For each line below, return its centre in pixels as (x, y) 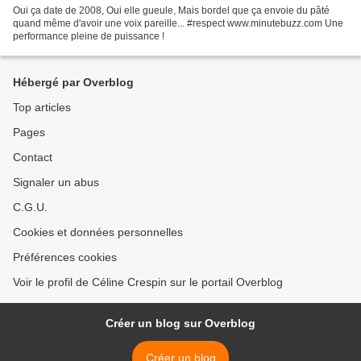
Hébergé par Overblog (73, 83)
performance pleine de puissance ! (89, 37)
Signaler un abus (56, 183)
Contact (33, 158)
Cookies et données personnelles (98, 232)
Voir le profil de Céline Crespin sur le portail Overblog (148, 282)
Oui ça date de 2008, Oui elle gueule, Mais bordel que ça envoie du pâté (171, 11)
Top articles (42, 108)
